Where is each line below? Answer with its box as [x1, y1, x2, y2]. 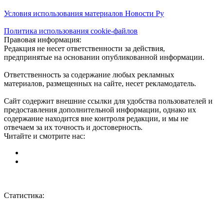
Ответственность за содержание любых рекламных [4, 70, 174, 79]
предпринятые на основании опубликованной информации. [4, 53, 204, 61]
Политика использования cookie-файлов [4, 26, 138, 35]
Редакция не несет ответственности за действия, [4, 44, 165, 53]
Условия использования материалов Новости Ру [4, 9, 164, 18]
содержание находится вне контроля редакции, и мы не [4, 114, 188, 123]
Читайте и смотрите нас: [4, 131, 85, 140]
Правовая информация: [4, 35, 81, 44]
